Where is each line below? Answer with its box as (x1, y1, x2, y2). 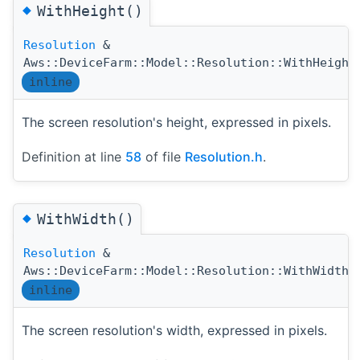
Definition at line (22, 149, 125, 166)
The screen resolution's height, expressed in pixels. (22, 114, 331, 131)
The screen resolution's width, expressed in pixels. (22, 321, 327, 338)
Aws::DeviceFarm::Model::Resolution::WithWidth (23, 263, 349, 278)
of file (141, 149, 185, 166)
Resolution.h (185, 149, 263, 166)
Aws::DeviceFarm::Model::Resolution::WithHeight (23, 55, 356, 71)
